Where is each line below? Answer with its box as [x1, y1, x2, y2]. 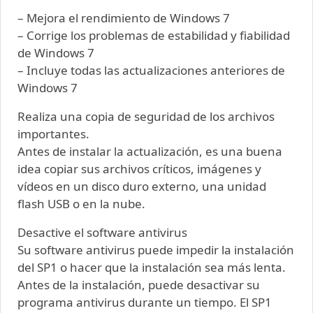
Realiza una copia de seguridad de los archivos [17, 108, 275, 125]
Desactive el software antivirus [17, 224, 187, 241]
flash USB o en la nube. [17, 196, 145, 212]
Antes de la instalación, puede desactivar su [17, 277, 260, 293]
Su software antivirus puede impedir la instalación [17, 242, 294, 259]
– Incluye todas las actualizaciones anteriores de [17, 62, 285, 79]
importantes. [17, 126, 89, 143]
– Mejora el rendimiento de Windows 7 [17, 10, 230, 27]
